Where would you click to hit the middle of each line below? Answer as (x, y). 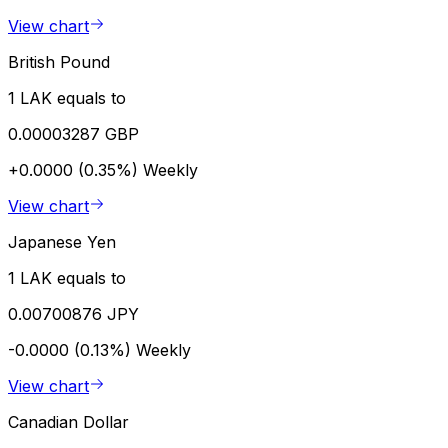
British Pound (59, 61)
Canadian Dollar (68, 421)
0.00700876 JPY (73, 313)
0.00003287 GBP (73, 133)
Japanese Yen (62, 241)
